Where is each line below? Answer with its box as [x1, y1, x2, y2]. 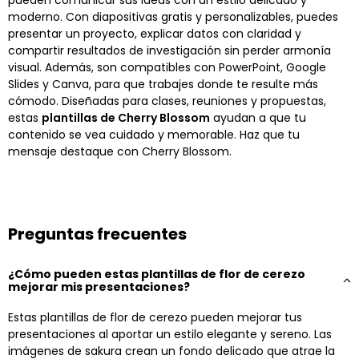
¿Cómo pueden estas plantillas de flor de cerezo [8, 265, 305, 282]
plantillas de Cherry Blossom [42, 109, 210, 126]
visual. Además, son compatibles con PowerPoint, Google [8, 58, 326, 75]
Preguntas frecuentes [8, 222, 187, 245]
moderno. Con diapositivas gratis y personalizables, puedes [8, 8, 338, 25]
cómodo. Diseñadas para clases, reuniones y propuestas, [8, 92, 326, 109]
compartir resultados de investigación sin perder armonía [8, 42, 331, 58]
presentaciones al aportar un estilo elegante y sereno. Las [8, 325, 332, 342]
